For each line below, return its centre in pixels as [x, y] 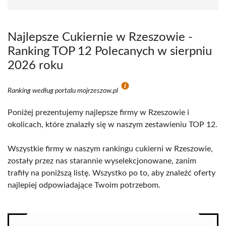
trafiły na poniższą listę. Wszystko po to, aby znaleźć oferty [111, 173]
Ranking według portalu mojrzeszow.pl [64, 91]
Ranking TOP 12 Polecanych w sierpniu [110, 51]
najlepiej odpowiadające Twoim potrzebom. [84, 185]
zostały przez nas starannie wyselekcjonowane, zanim [102, 161]
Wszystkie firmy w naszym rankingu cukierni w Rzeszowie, [110, 149]
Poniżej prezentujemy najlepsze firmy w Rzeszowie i [98, 112]
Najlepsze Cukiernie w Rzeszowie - [100, 37]
